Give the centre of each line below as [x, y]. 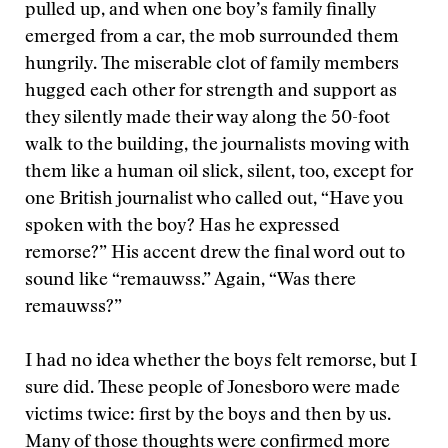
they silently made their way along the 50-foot [207, 119]
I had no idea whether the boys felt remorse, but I [221, 362]
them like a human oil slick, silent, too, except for [219, 173]
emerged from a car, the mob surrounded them [212, 38]
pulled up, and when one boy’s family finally [200, 11]
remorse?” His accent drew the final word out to [215, 254]
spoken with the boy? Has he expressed [182, 227]
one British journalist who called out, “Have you [214, 200]
